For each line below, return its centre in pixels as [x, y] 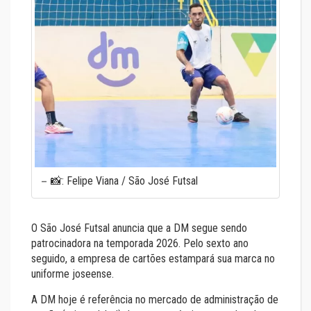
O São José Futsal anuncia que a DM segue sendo [139, 228]
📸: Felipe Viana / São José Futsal [124, 180]
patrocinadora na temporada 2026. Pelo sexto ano [140, 243]
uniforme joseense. [73, 274]
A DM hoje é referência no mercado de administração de [155, 299]
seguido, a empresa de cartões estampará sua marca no [153, 258]
